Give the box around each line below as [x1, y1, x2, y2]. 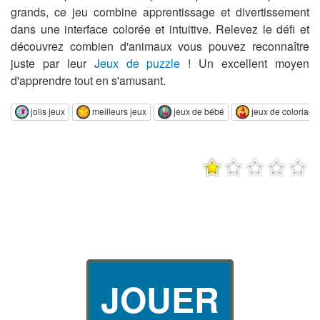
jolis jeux [31, 104, 65, 117]
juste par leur [11, 55, 94, 71]
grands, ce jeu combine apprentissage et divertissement [11, 4, 309, 20]
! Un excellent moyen [180, 55, 310, 71]
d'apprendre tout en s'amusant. [11, 72, 166, 89]
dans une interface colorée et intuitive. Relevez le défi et [11, 21, 309, 37]
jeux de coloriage [251, 104, 319, 117]
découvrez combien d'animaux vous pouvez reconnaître [11, 38, 309, 54]
